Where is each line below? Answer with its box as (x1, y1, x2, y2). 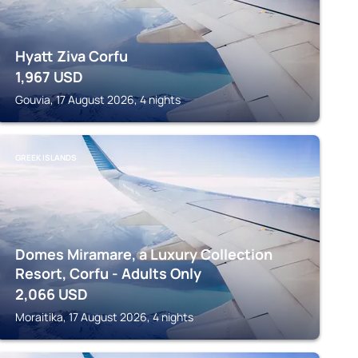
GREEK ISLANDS (14, 152, 77, 163)
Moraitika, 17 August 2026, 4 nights (14, 309, 193, 324)
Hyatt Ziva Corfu (14, 46, 128, 66)
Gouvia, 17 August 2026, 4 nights (14, 92, 181, 107)
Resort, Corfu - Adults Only (14, 264, 201, 283)
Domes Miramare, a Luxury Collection (14, 245, 272, 264)
